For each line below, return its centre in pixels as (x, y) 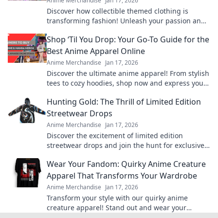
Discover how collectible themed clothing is (118, 11)
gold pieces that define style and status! (112, 155)
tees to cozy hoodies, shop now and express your (127, 83)
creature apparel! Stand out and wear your (117, 208)
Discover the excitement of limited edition (115, 136)
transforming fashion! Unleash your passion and (126, 21)
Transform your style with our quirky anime (117, 198)
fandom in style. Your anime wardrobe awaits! (122, 93)
